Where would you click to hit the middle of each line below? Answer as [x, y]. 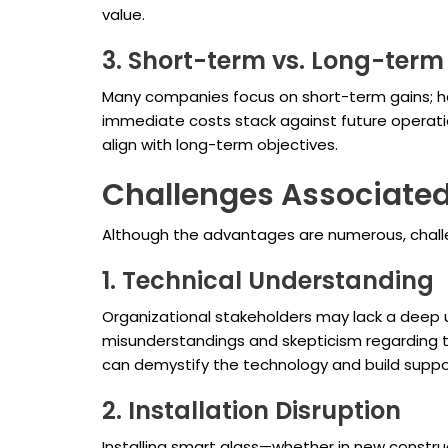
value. [123, 15]
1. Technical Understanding [268, 281]
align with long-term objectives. [220, 145]
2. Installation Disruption [251, 411]
